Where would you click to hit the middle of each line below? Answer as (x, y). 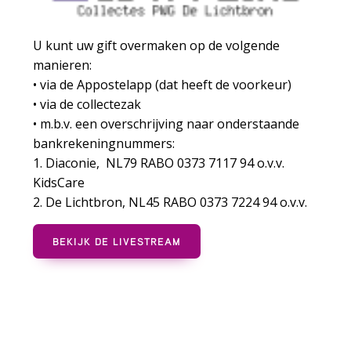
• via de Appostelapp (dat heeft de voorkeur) (163, 84)
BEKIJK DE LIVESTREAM (117, 241)
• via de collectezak (87, 104)
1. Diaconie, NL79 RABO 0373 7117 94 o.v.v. (159, 163)
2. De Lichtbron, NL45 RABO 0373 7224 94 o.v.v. (170, 202)
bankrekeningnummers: (104, 143)
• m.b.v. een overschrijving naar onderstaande (166, 123)
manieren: (63, 65)
